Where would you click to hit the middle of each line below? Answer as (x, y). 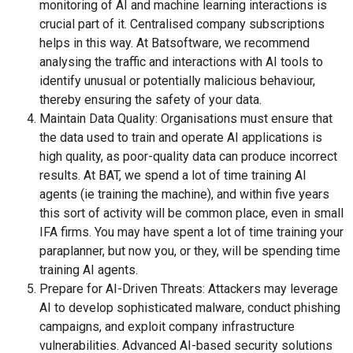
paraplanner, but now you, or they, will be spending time (190, 251)
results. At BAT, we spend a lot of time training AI (173, 176)
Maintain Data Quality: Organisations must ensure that (186, 119)
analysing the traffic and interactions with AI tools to (181, 62)
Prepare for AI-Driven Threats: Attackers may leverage (189, 289)
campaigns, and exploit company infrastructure (167, 327)
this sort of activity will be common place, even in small (191, 214)
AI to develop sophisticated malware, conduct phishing (190, 308)
